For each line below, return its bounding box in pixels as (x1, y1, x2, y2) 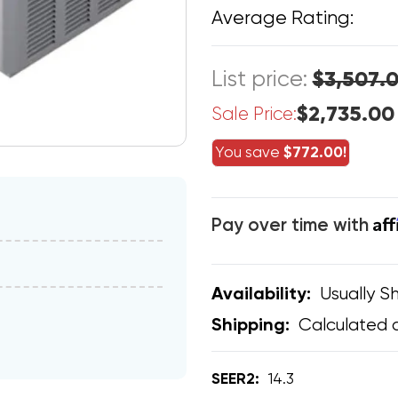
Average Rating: (211, 10, 354, 29)
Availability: (211, 285, 311, 304)
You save (215, 145, 283, 161)
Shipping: (211, 316, 290, 335)
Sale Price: (211, 105, 297, 124)
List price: (211, 69, 313, 92)
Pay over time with (211, 216, 373, 235)
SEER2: (211, 371, 259, 387)
